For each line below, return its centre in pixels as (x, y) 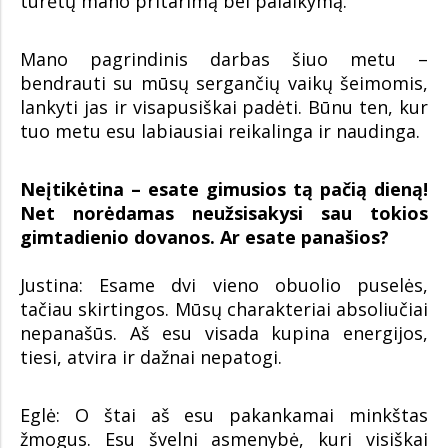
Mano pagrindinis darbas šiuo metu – (224, 58)
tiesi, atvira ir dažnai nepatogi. (151, 356)
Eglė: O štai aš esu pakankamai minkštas (224, 414)
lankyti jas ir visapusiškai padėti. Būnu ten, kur (224, 106)
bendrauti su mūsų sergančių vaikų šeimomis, (224, 82)
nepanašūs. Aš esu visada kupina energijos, (224, 332)
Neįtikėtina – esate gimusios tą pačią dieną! (224, 188)
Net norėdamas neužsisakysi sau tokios (224, 212)
